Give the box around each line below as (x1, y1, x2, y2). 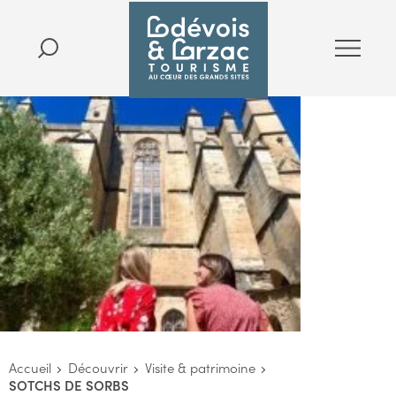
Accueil (9, 358, 51, 377)
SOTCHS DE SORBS (9, 376, 129, 394)
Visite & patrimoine (145, 358, 255, 377)
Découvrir (68, 358, 128, 377)
